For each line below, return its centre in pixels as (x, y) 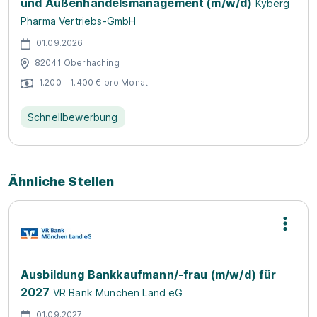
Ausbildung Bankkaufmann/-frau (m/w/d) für (149, 275)
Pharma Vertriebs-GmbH (79, 21)
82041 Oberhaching (77, 62)
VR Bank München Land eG (118, 293)
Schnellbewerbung (73, 117)
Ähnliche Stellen (62, 181)
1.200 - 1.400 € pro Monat (93, 82)
